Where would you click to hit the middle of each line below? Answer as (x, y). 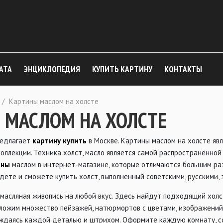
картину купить (58, 141)
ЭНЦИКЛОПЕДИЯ (52, 69)
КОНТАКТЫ (183, 69)
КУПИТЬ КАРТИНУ (122, 69)
